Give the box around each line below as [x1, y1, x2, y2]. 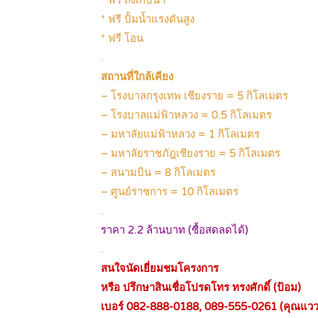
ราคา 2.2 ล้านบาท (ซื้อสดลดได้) [101, 224, 248, 237]
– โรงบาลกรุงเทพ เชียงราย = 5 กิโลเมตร [101, 89, 288, 103]
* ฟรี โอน [101, 32, 143, 45]
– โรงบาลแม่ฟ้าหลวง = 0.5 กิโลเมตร [101, 109, 272, 122]
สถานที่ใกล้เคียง [101, 70, 173, 84]
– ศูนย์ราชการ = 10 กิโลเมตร [101, 185, 238, 199]
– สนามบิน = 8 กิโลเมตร [101, 166, 216, 180]
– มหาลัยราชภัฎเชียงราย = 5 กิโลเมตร [101, 147, 280, 160]
